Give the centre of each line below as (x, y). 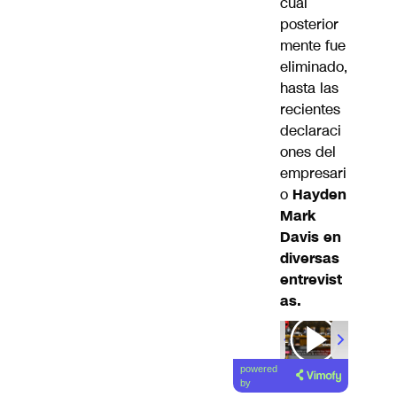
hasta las (309, 88)
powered (259, 369)
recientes (310, 109)
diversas (310, 258)
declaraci (311, 130)
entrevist (311, 279)
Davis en (311, 237)
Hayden (317, 194)
